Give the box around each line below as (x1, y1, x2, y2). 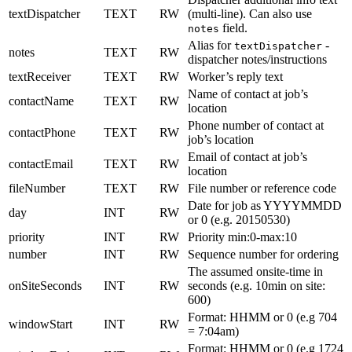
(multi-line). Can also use (188, 6, 312, 20)
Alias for (188, 38, 234, 52)
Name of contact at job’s (188, 86, 308, 101)
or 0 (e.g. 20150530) (188, 212, 290, 226)
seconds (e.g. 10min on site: (188, 278, 325, 292)
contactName (9, 93, 74, 108)
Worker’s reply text (188, 69, 283, 83)
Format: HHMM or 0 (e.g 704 (188, 310, 337, 324)
